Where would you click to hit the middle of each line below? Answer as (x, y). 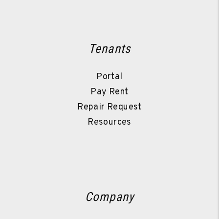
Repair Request (109, 108)
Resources (109, 123)
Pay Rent (109, 92)
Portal (109, 77)
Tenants (109, 49)
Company (109, 197)
